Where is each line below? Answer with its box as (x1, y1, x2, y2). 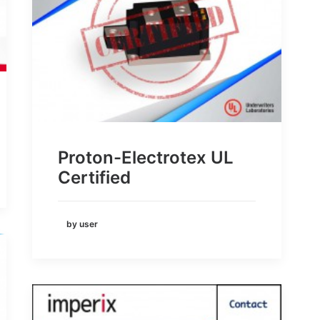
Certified (58, 167, 131, 189)
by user (66, 219, 98, 230)
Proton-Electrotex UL (58, 147, 234, 169)
